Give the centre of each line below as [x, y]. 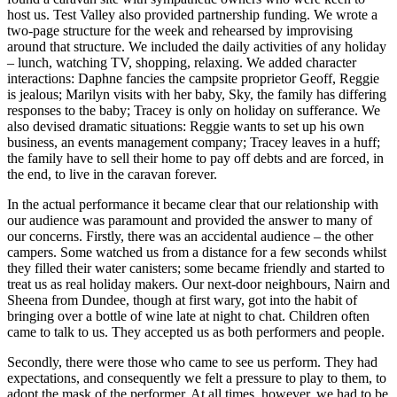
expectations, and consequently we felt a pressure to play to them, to [197, 378]
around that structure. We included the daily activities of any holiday [197, 46]
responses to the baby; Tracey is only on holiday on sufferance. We [194, 110]
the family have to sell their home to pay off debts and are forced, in [195, 158]
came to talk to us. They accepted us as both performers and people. [196, 331]
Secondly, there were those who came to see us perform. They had [192, 362]
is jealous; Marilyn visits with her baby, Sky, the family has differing [197, 94]
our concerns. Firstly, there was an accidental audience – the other [190, 236]
